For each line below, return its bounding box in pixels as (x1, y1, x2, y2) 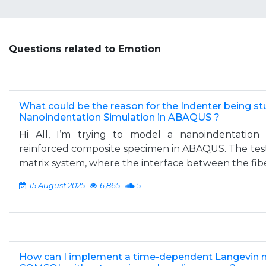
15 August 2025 (29, 181, 85, 190)
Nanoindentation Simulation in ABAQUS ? (19, 112, 220, 123)
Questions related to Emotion (9, 43, 161, 55)
